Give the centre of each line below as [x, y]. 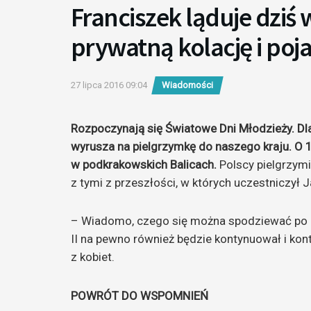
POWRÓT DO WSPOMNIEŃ [140, 296]
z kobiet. [93, 257]
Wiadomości [187, 85]
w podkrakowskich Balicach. [144, 164]
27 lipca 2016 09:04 [109, 85]
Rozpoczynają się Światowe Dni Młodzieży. [184, 128]
